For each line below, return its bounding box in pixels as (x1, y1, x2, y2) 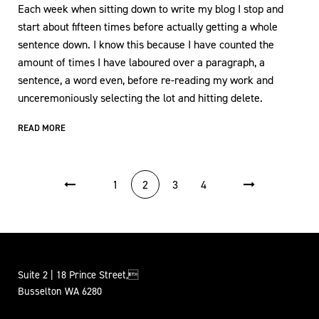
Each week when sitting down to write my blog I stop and (18, 1, 283, 16)
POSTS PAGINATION (17, 167, 120, 184)
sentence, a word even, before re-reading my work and (18, 73, 273, 88)
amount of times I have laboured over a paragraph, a (18, 55, 265, 70)
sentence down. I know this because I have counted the (18, 37, 274, 52)
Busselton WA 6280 (18, 284, 102, 298)
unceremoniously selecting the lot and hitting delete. (18, 90, 263, 105)
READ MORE (18, 122, 66, 134)
